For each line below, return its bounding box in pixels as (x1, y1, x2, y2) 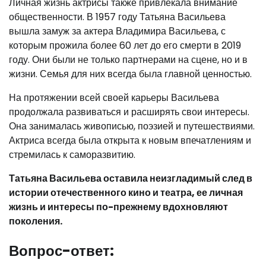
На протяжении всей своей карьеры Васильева (9, 90, 219, 104)
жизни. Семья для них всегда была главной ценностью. (9, 66, 252, 81)
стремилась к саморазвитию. (9, 147, 135, 161)
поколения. (9, 214, 62, 228)
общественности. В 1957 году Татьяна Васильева (9, 9, 226, 24)
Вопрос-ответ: (9, 240, 114, 261)
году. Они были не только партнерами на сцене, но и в (9, 52, 248, 66)
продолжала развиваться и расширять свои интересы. (9, 104, 249, 119)
